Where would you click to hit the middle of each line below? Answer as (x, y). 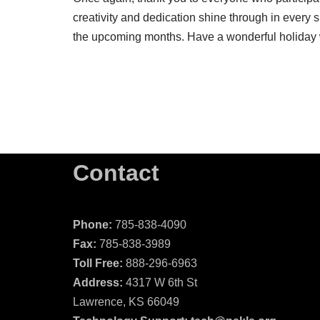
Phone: (92, 225)
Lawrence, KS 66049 (126, 302)
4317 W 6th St (160, 283)
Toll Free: (99, 264)
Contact (116, 173)
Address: (98, 283)
